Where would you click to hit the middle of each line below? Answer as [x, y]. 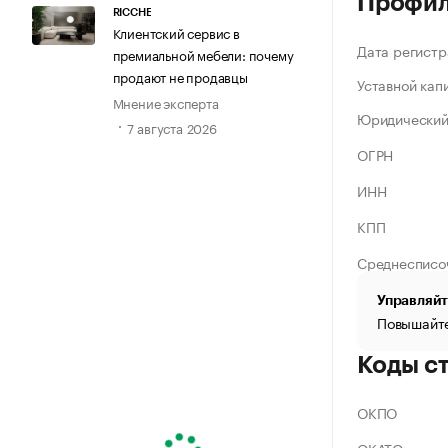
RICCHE [132, 12]
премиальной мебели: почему [203, 53]
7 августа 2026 [171, 127]
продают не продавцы [180, 75]
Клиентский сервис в [176, 31]
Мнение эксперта [165, 101]
